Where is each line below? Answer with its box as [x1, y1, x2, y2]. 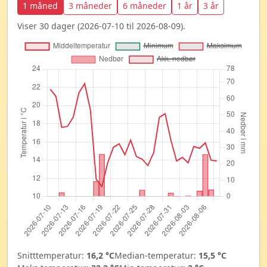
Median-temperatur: [114, 250, 198, 261]
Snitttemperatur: [17, 250, 86, 261]
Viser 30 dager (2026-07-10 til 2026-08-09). [17, 20, 185, 32]
